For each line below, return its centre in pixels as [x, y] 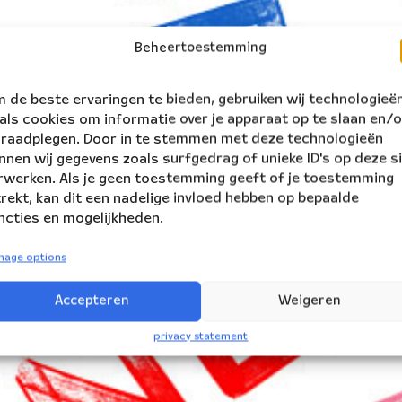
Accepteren [92, 301]
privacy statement [201, 336]
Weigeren [310, 301]
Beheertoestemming [201, 48]
